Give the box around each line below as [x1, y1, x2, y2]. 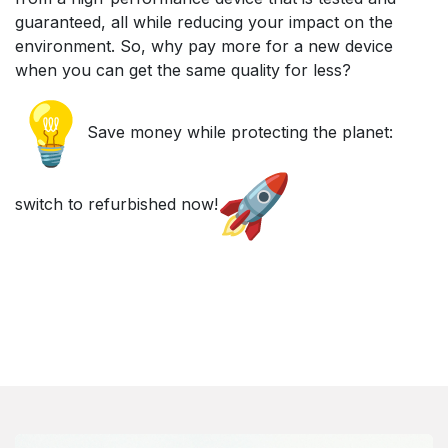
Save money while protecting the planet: [87, 122, 393, 143]
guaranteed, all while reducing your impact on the [15, 11, 393, 32]
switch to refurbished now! [15, 194, 218, 215]
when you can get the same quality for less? [15, 59, 351, 80]
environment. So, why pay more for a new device [15, 35, 393, 56]
